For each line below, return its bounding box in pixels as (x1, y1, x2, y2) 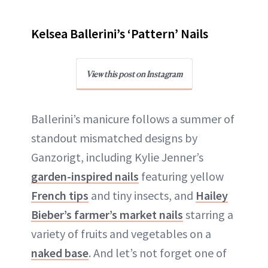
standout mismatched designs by (31, 130, 197, 145)
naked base (31, 245, 89, 260)
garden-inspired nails (31, 168, 139, 184)
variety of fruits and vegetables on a (31, 226, 211, 241)
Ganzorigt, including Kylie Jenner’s (31, 149, 203, 165)
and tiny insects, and (89, 187, 196, 203)
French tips (31, 187, 89, 203)
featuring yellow (139, 168, 224, 184)
